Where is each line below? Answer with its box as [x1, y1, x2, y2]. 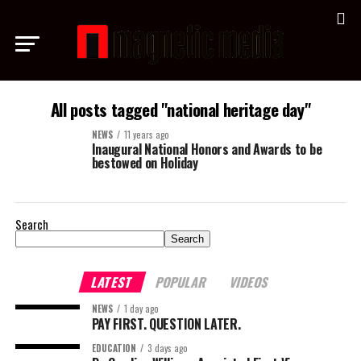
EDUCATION [91, 342, 136, 355]
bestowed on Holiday [91, 153, 198, 172]
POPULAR [153, 272, 210, 292]
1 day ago [123, 302, 159, 315]
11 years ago [123, 128, 169, 141]
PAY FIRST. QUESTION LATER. [91, 314, 241, 334]
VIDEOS [227, 272, 272, 292]
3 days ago [147, 342, 188, 355]
